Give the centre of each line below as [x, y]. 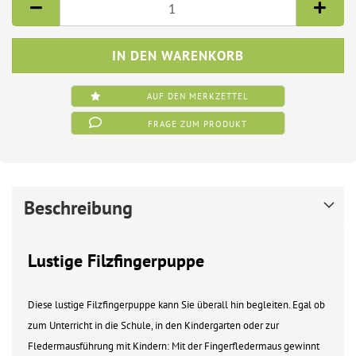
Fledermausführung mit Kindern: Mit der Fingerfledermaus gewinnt [174, 346]
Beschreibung [78, 208]
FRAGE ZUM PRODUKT [198, 124]
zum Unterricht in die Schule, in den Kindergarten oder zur [153, 325]
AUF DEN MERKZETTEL [197, 96]
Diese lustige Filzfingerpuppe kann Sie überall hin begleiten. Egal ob [176, 305]
